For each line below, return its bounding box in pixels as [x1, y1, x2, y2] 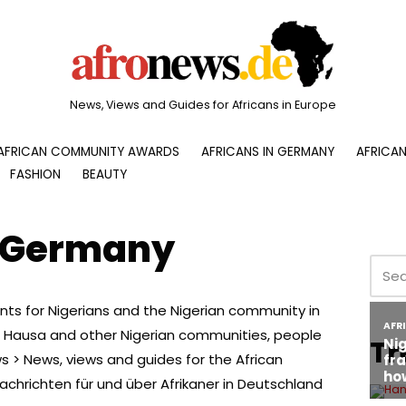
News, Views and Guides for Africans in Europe [70, 96, 336, 112]
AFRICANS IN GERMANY [201, 142, 334, 160]
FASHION [10, 165, 61, 183]
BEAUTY [82, 165, 127, 183]
